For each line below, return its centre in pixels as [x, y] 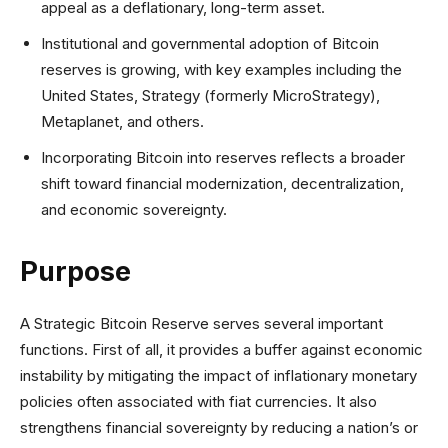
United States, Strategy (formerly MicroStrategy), [210, 95]
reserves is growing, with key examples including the [221, 69]
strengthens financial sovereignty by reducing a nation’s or [219, 427]
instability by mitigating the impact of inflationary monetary [218, 375]
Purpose [75, 271]
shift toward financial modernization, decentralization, [222, 183]
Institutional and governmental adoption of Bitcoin [210, 43]
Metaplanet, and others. [122, 121]
